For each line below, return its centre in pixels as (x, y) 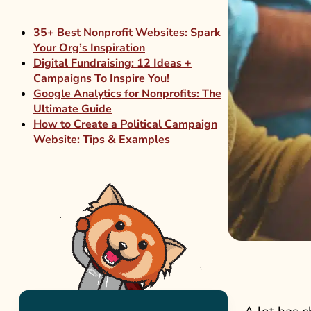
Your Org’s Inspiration (89, 48)
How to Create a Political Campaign (125, 124)
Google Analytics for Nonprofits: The (127, 94)
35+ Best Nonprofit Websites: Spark (127, 33)
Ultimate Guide (73, 109)
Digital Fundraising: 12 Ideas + (112, 63)
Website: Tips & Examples (102, 140)
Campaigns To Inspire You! (101, 78)
